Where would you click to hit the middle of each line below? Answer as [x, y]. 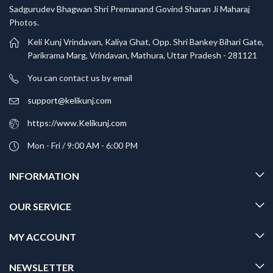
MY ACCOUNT [43, 236]
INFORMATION [44, 175]
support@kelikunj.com [69, 100]
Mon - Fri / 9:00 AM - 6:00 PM [83, 145]
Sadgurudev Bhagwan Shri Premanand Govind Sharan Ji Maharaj [129, 9]
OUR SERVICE [40, 206]
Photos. [24, 23]
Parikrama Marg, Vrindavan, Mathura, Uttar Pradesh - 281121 [142, 55]
